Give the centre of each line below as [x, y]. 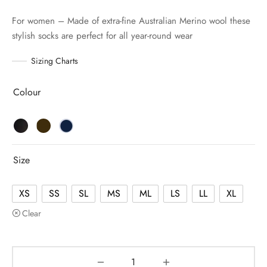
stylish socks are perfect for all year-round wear [102, 35]
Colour [27, 92]
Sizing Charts [55, 60]
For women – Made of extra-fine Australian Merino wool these [131, 21]
